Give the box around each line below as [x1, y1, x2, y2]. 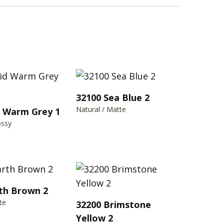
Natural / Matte [76, 104, 126, 114]
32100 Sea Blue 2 [76, 91, 149, 103]
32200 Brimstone [76, 198, 151, 210]
